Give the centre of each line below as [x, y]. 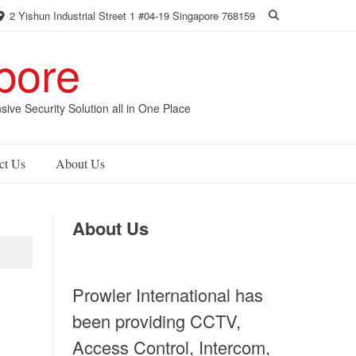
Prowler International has [168, 294]
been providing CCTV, [157, 321]
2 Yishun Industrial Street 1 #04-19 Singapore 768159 [131, 15]
